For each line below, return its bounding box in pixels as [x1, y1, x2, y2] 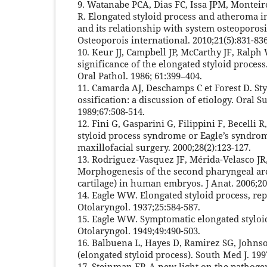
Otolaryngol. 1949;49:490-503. [77, 224, 200, 237]
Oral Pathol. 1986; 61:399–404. [77, 69, 202, 82]
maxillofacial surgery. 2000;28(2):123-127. [77, 141, 251, 153]
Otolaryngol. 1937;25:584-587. [77, 200, 200, 213]
